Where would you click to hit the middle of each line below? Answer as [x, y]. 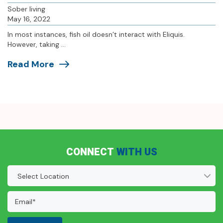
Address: [25, 209]
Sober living [26, 9]
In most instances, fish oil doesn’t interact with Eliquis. [96, 35]
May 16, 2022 [29, 19]
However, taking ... [37, 45]
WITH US [137, 152]
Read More [31, 64]
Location [24, 171]
